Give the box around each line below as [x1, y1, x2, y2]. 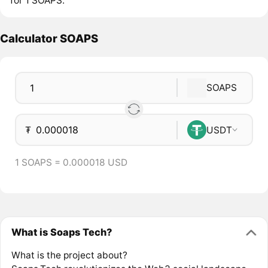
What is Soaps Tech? [11, 226, 112, 239]
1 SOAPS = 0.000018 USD [14, 156, 127, 168]
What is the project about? [11, 249, 127, 261]
